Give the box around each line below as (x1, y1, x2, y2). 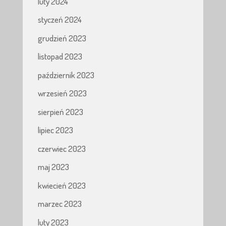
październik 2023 (37, 69, 94, 80)
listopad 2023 (37, 51, 82, 62)
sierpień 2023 (37, 106, 83, 117)
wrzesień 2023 (37, 88, 87, 99)
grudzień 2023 (37, 32, 86, 43)
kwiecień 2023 (37, 180, 86, 191)
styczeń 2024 (37, 14, 82, 25)
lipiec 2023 (37, 125, 73, 136)
